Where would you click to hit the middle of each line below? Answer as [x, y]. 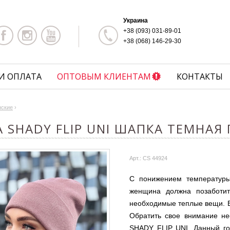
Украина [136, 21]
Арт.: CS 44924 [148, 158]
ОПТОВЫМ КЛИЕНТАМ [104, 76]
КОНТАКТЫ [200, 76]
